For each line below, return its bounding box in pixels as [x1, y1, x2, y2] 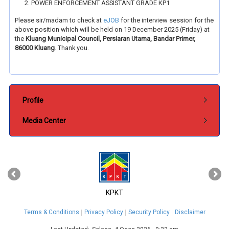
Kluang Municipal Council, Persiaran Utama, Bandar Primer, [26, 35, 195, 43]
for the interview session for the [119, 16, 214, 25]
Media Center [22, 117, 66, 125]
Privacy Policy [84, 209, 123, 216]
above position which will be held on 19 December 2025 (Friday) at [15, 26, 210, 34]
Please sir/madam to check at [15, 16, 103, 25]
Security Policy [128, 209, 170, 216]
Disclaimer [174, 209, 205, 216]
